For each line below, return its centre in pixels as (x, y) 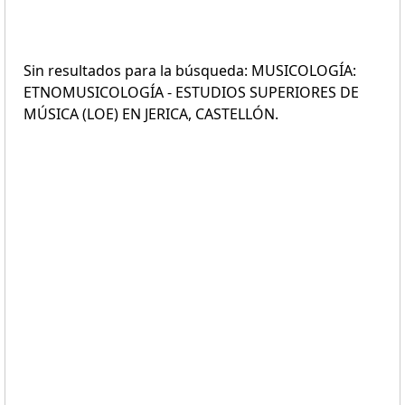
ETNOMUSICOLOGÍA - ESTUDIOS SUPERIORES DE (191, 92)
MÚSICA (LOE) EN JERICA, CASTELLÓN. (151, 114)
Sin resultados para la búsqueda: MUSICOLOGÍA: (190, 71)
